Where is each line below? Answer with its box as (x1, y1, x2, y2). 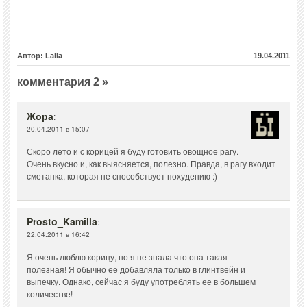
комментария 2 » (17, 76, 108, 88)
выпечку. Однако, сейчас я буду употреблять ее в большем (27, 275, 256, 288)
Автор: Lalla (17, 51, 62, 60)
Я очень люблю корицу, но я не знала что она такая (27, 251, 228, 263)
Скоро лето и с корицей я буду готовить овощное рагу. (27, 145, 238, 158)
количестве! (27, 288, 73, 300)
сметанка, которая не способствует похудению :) (27, 170, 217, 182)
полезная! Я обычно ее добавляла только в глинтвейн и (27, 263, 245, 275)
